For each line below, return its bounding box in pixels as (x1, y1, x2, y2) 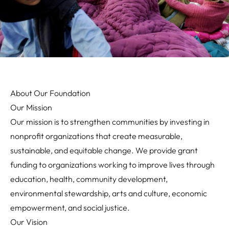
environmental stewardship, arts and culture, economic (10, 188, 207, 199)
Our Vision (10, 217, 48, 227)
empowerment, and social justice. (10, 202, 130, 213)
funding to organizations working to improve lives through (10, 159, 215, 170)
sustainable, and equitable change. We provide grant (10, 145, 198, 156)
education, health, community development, (10, 174, 168, 185)
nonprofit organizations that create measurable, (10, 131, 182, 142)
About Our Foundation (10, 88, 90, 99)
